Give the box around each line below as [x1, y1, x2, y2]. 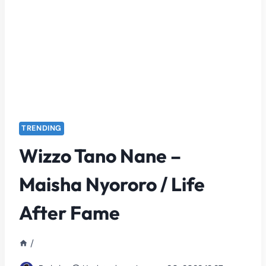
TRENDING [21, 123, 62, 133]
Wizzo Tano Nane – [19, 144, 181, 168]
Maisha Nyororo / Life [19, 172, 205, 197]
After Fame [19, 201, 120, 225]
